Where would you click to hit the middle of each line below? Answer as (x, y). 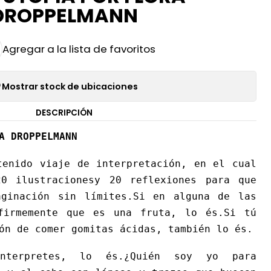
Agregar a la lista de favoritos (79, 49)
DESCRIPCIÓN (64, 113)
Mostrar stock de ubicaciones (70, 86)
